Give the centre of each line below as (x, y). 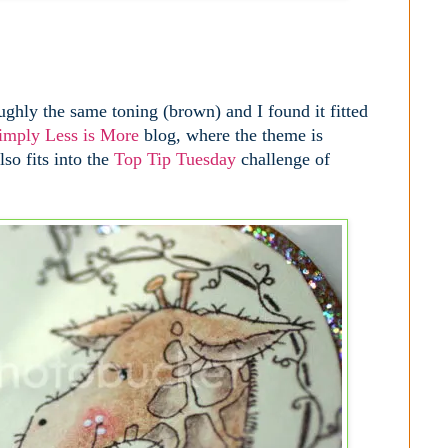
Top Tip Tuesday (177, 159)
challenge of (285, 159)
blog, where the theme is (233, 135)
